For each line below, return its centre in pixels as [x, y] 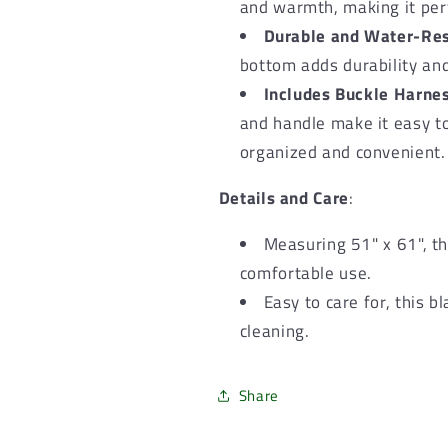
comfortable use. [305, 272]
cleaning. [274, 330]
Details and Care [283, 198]
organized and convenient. [342, 152]
